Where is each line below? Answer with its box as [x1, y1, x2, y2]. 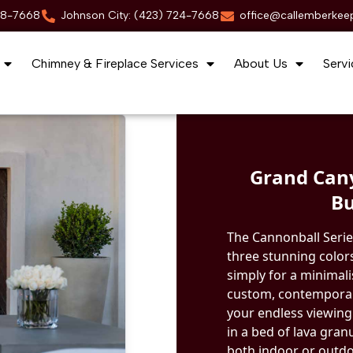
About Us [234, 56, 288, 72]
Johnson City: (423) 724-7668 [60, 9, 219, 22]
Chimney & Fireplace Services [32, 56, 199, 72]
